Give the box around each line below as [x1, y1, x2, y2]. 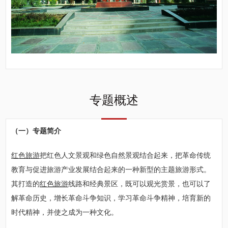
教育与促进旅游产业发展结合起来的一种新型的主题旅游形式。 [11, 165, 211, 174]
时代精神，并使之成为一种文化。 [11, 208, 119, 216]
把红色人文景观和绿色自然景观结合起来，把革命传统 [40, 151, 211, 159]
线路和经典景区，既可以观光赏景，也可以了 [68, 180, 211, 188]
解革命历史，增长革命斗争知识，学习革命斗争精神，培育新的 [11, 194, 211, 202]
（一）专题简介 [11, 127, 62, 135]
